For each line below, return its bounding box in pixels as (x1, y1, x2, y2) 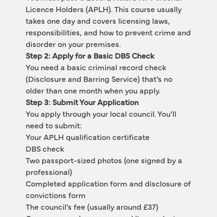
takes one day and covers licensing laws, (25, 15, 170, 26)
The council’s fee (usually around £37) (25, 201, 158, 212)
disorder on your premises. (25, 38, 121, 49)
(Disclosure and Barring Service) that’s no (25, 73, 172, 84)
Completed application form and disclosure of (25, 178, 191, 188)
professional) (25, 166, 72, 177)
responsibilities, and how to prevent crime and (25, 27, 191, 37)
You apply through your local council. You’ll (25, 108, 176, 119)
